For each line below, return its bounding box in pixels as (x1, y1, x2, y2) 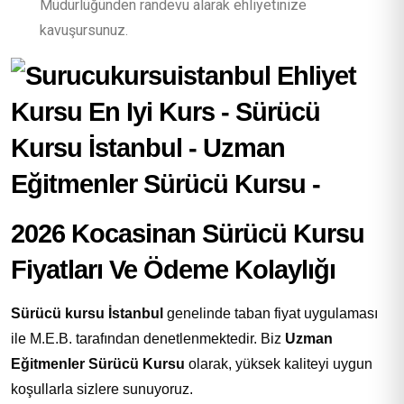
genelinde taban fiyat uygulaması (163, 305, 378, 321)
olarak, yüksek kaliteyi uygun (185, 355, 372, 372)
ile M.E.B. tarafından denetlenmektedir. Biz (11, 330, 285, 346)
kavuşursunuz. (40, 21, 128, 39)
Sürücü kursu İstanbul (11, 305, 163, 321)
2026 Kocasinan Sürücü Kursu (11, 218, 364, 248)
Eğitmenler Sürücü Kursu (11, 355, 185, 372)
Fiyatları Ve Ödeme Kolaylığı (11, 254, 335, 284)
